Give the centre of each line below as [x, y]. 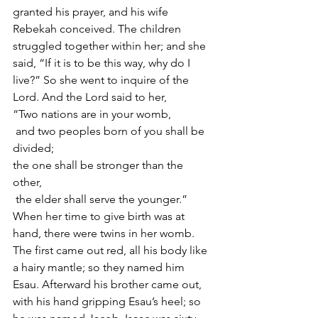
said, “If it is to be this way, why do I [103, 63]
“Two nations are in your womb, [92, 114]
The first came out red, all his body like [111, 250]
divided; [33, 148]
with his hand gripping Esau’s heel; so [108, 301]
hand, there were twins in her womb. [105, 233]
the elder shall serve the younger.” [102, 199]
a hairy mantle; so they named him [100, 267]
